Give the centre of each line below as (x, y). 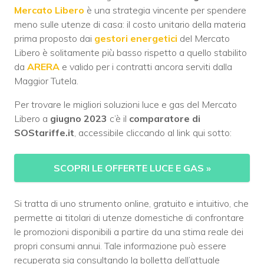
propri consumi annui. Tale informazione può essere (120, 245)
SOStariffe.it (44, 132)
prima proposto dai (54, 38)
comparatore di (165, 118)
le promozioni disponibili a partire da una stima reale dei (129, 231)
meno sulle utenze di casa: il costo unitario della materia (130, 24)
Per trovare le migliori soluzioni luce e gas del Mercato (126, 104)
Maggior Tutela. (46, 80)
